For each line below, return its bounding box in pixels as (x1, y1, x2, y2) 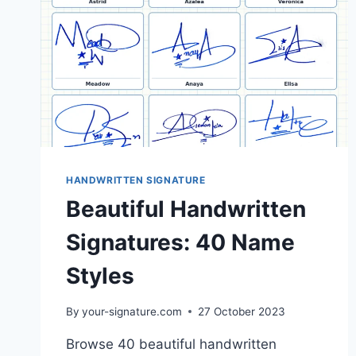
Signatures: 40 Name (66, 228, 295, 256)
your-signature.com (82, 304, 183, 318)
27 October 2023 (198, 304, 286, 318)
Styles (66, 261, 134, 289)
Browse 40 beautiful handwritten (66, 335, 277, 352)
